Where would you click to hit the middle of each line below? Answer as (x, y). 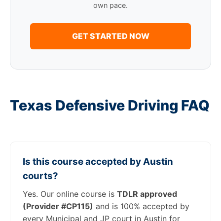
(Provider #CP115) (58, 206)
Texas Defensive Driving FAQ (110, 105)
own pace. (110, 5)
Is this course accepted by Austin (98, 162)
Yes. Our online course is (70, 194)
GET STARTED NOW (110, 36)
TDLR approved (147, 194)
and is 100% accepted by (141, 206)
